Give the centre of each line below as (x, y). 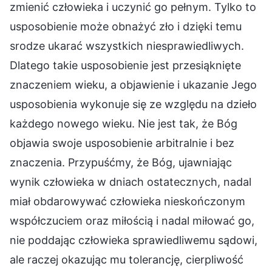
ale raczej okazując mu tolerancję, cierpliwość (127, 259)
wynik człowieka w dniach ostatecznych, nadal (131, 182)
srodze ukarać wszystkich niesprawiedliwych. (127, 46)
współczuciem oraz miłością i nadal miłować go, (132, 220)
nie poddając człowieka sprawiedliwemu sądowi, (134, 240)
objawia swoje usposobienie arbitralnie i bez (122, 143)
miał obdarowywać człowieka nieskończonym (127, 201)
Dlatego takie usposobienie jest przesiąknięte (125, 65)
